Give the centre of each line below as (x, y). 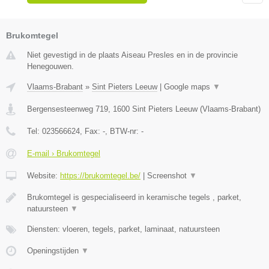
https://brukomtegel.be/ (100, 175)
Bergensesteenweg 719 (68, 109)
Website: (44, 175)
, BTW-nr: (123, 131)
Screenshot (168, 175)
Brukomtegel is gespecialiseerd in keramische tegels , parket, (134, 197)
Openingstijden (54, 250)
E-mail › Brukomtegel (64, 153)
